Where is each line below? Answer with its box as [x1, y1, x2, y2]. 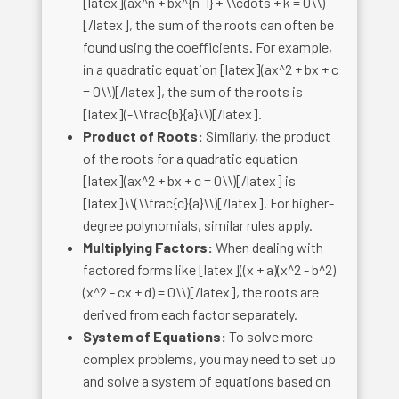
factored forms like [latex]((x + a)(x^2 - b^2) [83, 260, 337, 278]
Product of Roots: [83, 126, 204, 144]
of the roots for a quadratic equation [83, 149, 298, 167]
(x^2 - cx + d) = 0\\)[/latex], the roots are [83, 282, 320, 300]
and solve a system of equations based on [83, 371, 331, 389]
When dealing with [213, 238, 324, 256]
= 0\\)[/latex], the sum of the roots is [83, 82, 304, 100]
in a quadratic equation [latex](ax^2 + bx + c [83, 60, 339, 77]
